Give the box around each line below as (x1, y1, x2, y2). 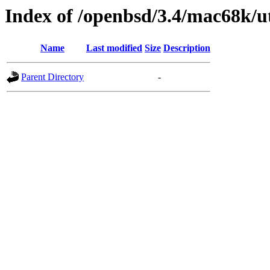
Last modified (86, 43, 142, 54)
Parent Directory (21, 72, 84, 83)
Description (163, 43, 210, 54)
